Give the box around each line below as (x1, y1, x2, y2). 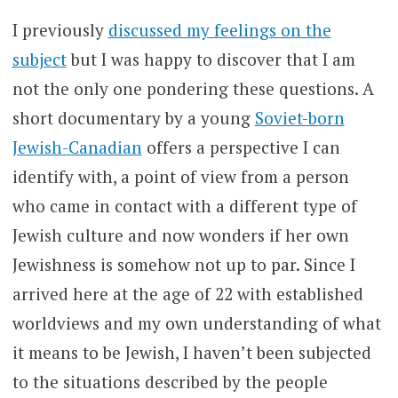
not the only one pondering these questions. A (12, 77, 374, 100)
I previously (12, 19, 108, 42)
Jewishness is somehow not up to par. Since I (12, 253, 355, 276)
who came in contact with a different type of (12, 195, 357, 218)
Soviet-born (254, 107, 345, 130)
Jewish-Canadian (12, 136, 142, 159)
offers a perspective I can (141, 136, 340, 159)
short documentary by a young (12, 107, 255, 130)
